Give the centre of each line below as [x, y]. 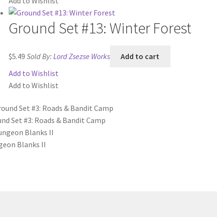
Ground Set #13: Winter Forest [100, 28]
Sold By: [40, 56]
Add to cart [140, 56]
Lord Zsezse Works [81, 56]
